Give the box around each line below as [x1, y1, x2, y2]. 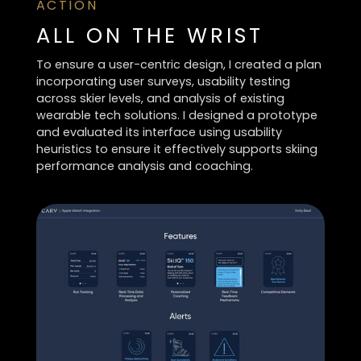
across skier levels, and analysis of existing [35, 90, 284, 107]
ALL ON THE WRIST [35, 20, 263, 50]
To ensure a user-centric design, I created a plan [35, 56, 322, 73]
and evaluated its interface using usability [35, 124, 282, 141]
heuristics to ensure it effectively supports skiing [35, 141, 317, 158]
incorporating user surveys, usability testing [35, 73, 290, 90]
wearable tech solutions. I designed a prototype [35, 107, 317, 124]
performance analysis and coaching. [35, 158, 253, 175]
